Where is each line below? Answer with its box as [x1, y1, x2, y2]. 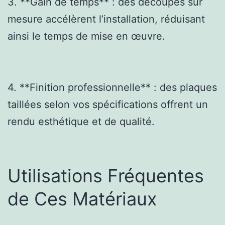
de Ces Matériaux [8, 187, 157, 210]
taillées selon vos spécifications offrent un [8, 98, 208, 110]
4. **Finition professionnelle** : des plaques [8, 81, 217, 93]
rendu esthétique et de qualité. [8, 115, 155, 128]
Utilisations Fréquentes [8, 164, 204, 187]
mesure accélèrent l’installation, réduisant [8, 13, 205, 25]
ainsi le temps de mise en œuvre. [8, 30, 165, 42]
